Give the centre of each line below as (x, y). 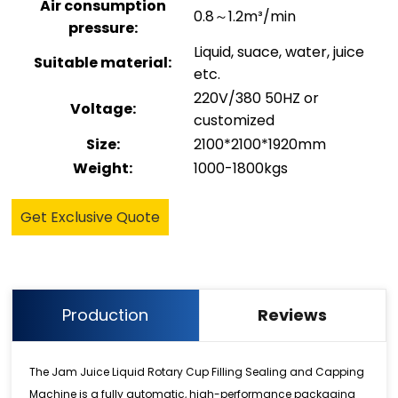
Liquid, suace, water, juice (279, 52)
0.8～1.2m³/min (245, 17)
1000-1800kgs (241, 169)
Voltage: (103, 109)
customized (235, 121)
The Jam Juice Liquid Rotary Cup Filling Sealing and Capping (197, 372)
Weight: (103, 169)
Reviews (293, 315)
